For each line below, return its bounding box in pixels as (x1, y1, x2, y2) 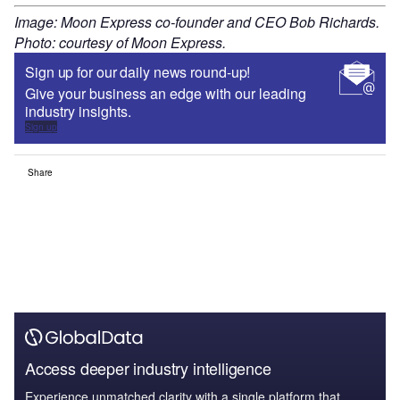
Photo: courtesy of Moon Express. (14, 32, 226, 54)
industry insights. (25, 101, 131, 122)
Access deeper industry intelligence (25, 356, 271, 380)
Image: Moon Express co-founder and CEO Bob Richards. (14, 12, 379, 33)
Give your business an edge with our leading (25, 83, 306, 104)
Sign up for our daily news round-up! (25, 62, 251, 83)
